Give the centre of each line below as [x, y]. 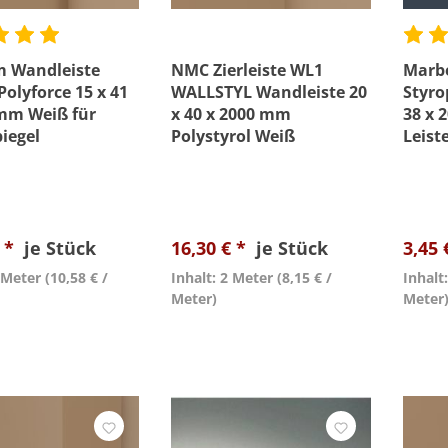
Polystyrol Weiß [233, 136]
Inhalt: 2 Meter [222, 277]
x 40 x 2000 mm [231, 114]
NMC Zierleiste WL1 [247, 70]
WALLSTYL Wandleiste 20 [269, 92]
